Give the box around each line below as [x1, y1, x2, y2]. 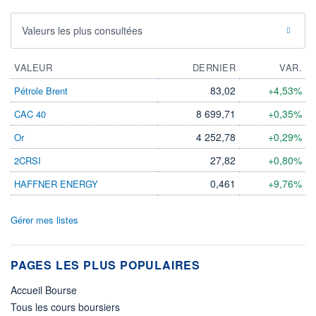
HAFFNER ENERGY [14, 177, 98, 191]
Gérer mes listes [11, 213, 78, 227]
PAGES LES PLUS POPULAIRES [11, 257, 200, 274]
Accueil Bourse [11, 283, 77, 298]
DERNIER [192, 61, 236, 75]
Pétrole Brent [14, 84, 68, 98]
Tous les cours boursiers [11, 300, 120, 315]
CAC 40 [14, 107, 46, 121]
